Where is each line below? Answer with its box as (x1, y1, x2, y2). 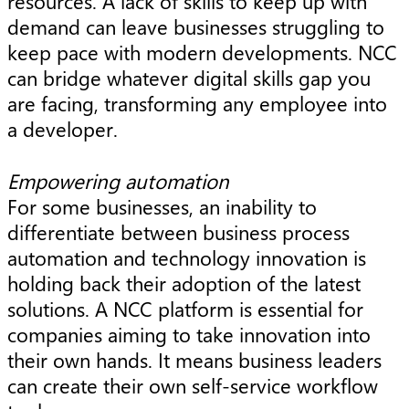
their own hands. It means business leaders (7, 346, 382, 374)
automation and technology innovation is (7, 244, 366, 272)
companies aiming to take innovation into (7, 320, 371, 349)
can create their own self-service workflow (7, 372, 378, 400)
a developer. (7, 115, 118, 143)
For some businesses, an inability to (7, 193, 317, 221)
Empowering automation (7, 167, 229, 195)
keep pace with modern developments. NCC (7, 38, 397, 67)
